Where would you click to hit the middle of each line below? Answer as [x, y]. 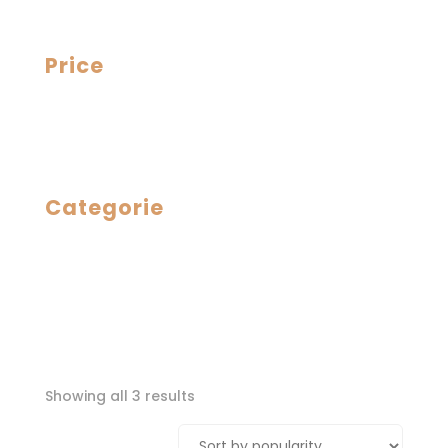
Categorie [104, 207]
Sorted [218, 395]
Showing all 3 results [119, 396]
